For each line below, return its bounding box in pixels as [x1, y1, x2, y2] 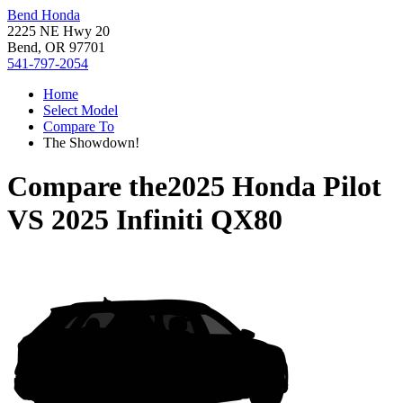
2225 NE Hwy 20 [7, 23, 110, 39]
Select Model [43, 103, 118, 118]
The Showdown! [43, 135, 139, 150]
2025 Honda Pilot [167, 170, 381, 203]
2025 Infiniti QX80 [51, 203, 282, 237]
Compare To [43, 119, 114, 134]
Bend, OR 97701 [7, 40, 105, 55]
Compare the [7, 170, 167, 203]
